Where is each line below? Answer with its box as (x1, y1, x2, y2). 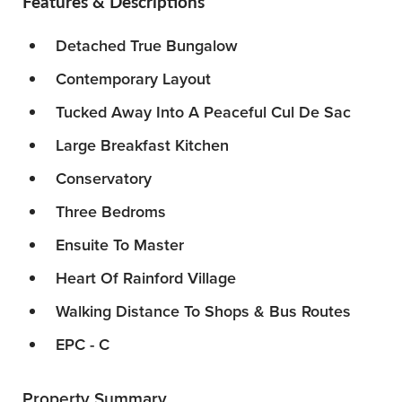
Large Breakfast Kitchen (56, 134, 229, 158)
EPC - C (56, 333, 109, 357)
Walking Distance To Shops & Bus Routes (56, 300, 351, 324)
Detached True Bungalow (56, 34, 238, 58)
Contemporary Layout (56, 67, 211, 92)
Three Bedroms (56, 200, 166, 224)
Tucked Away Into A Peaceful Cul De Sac (56, 100, 351, 125)
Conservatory (56, 167, 152, 191)
